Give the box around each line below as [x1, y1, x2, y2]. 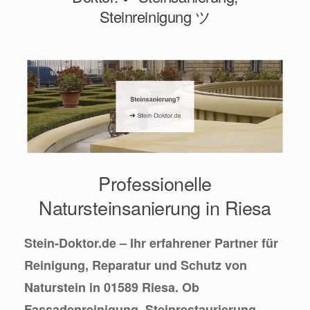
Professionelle [98, 170, 212, 197]
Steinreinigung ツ [99, 6, 211, 27]
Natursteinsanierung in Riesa [39, 194, 271, 221]
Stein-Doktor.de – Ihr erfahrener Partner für [24, 234, 278, 253]
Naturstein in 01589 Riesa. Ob [24, 278, 199, 297]
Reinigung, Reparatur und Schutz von [24, 256, 247, 275]
